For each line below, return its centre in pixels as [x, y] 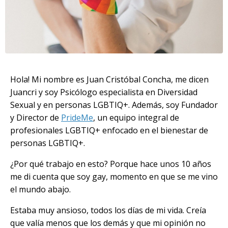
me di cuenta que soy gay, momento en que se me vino [114, 177]
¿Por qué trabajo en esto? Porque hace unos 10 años [111, 164]
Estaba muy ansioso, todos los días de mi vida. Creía [108, 210]
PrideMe [77, 118]
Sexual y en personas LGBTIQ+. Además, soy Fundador [114, 105]
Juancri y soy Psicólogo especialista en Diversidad [104, 92]
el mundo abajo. [41, 190]
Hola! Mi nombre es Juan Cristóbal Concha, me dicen [109, 80]
